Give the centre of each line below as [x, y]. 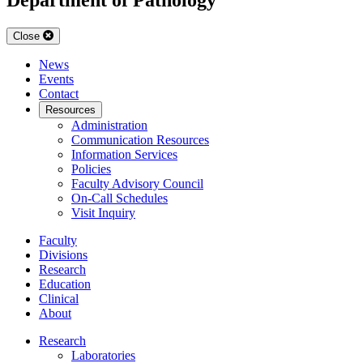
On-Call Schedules [120, 198]
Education [65, 284]
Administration [109, 125]
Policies [91, 169]
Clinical [59, 298]
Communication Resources [140, 139]
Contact [59, 93]
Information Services [124, 154]
